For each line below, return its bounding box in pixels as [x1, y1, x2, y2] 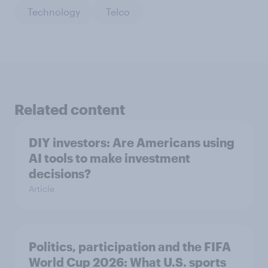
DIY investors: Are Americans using [29, 135, 234, 150]
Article [29, 184, 54, 194]
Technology [27, 5, 80, 17]
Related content [14, 100, 125, 118]
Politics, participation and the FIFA [29, 239, 231, 254]
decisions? [29, 166, 91, 181]
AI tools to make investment [29, 151, 190, 166]
